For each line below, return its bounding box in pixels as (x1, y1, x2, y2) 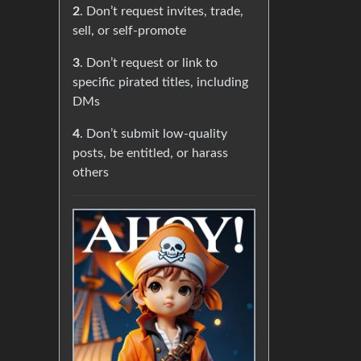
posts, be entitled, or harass (73, 147, 228, 160)
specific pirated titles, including (73, 76, 248, 89)
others (73, 166, 109, 179)
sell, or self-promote (73, 24, 186, 37)
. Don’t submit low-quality (80, 127, 227, 140)
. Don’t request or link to (80, 56, 218, 69)
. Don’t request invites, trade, (80, 5, 243, 18)
